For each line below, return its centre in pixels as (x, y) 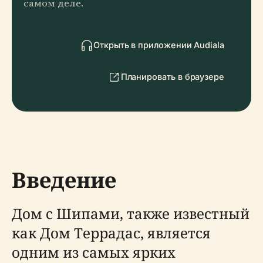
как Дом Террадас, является (111, 233)
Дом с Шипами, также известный (131, 213)
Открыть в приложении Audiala (159, 45)
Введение (64, 180)
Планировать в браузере (172, 77)
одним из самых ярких (94, 252)
